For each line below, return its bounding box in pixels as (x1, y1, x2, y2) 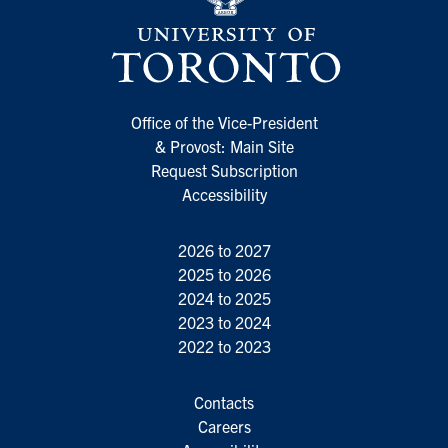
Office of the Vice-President (130, 112, 318, 133)
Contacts (194, 392, 254, 413)
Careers (197, 416, 251, 437)
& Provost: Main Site (154, 136, 294, 157)
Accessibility (181, 184, 267, 205)
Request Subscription (150, 160, 298, 181)
